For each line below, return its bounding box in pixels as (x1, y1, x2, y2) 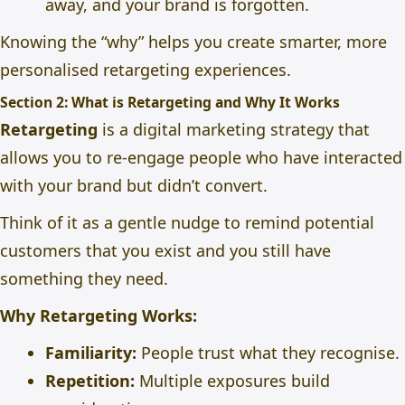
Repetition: (45, 370, 135, 391)
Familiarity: (45, 342, 137, 363)
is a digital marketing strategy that (98, 118, 370, 140)
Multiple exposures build (135, 370, 330, 391)
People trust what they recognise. (137, 342, 400, 363)
